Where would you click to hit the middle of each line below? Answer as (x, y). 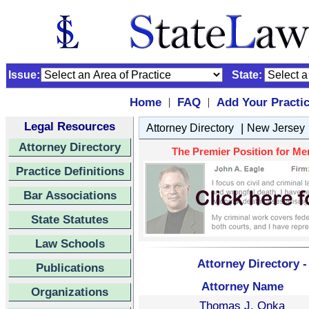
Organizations (70, 292)
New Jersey (276, 128)
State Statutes (70, 219)
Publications (70, 268)
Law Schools (70, 243)
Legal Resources (70, 126)
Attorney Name (242, 286)
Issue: (24, 75)
